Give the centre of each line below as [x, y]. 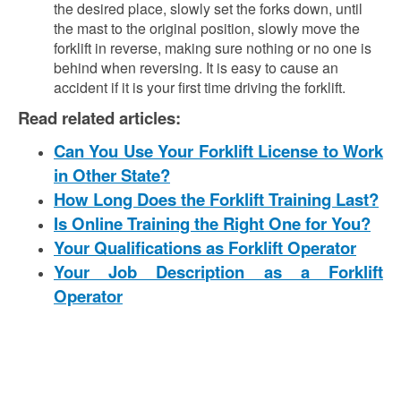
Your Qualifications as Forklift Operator [205, 247]
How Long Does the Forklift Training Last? [216, 199]
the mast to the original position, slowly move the [207, 28]
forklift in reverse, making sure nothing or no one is [213, 48]
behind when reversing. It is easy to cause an [196, 68]
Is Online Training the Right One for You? [212, 223]
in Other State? [112, 175]
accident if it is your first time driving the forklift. [200, 87]
